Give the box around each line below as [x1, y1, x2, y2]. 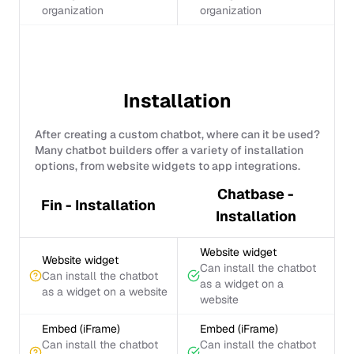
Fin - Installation [41, 196, 156, 214]
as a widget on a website [42, 284, 168, 299]
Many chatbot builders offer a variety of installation [34, 143, 303, 157]
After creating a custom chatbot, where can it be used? [34, 127, 320, 141]
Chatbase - [217, 185, 294, 203]
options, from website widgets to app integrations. [34, 159, 300, 173]
